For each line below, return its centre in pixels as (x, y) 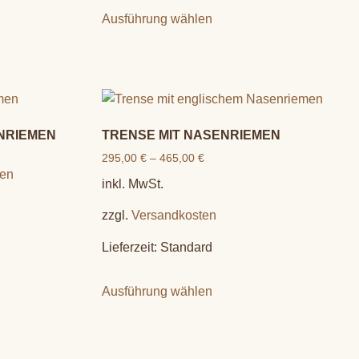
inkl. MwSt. (133, 184)
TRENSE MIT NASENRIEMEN (191, 135)
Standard (186, 247)
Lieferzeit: (131, 247)
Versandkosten (174, 216)
